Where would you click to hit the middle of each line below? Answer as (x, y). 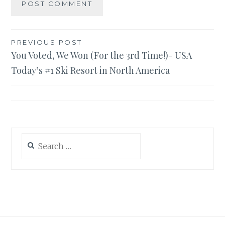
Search (33, 138)
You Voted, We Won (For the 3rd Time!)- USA (102, 55)
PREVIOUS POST (47, 42)
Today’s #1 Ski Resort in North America (91, 70)
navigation (44, 63)
